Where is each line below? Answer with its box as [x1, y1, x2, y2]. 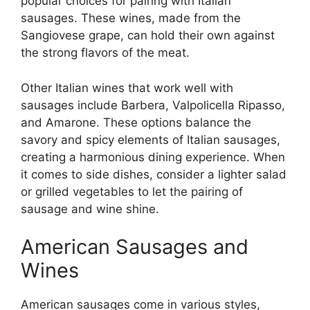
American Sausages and [21, 235, 248, 259]
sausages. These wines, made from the [21, 11, 241, 26]
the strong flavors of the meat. [21, 46, 190, 60]
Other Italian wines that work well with [21, 80, 233, 95]
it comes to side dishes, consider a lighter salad [21, 167, 286, 181]
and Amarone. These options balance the [21, 115, 251, 129]
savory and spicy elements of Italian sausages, [21, 132, 280, 147]
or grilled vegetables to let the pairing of [21, 184, 243, 199]
